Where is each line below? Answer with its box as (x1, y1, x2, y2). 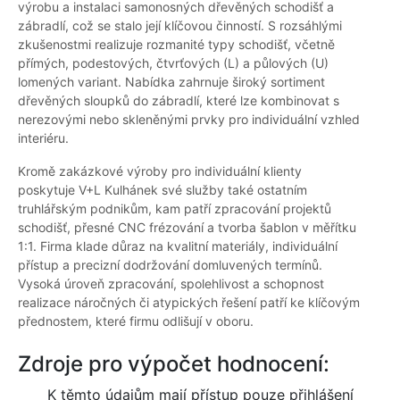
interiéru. (18, 130, 69, 146)
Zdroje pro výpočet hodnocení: (18, 351, 329, 378)
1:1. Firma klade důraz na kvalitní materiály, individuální (18, 238, 337, 254)
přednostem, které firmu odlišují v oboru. (18, 313, 254, 329)
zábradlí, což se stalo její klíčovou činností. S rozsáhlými (18, 18, 342, 34)
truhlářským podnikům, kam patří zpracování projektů (18, 201, 331, 217)
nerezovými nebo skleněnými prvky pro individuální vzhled (18, 112, 360, 128)
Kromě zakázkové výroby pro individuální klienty (18, 163, 302, 179)
